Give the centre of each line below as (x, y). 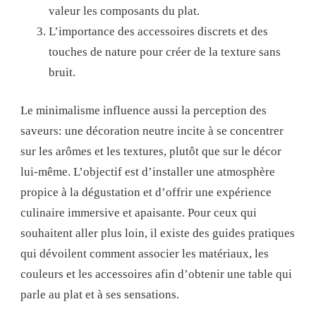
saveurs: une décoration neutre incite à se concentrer (152, 131)
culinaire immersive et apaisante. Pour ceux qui (139, 213)
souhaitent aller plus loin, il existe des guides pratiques (158, 233)
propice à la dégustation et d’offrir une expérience (146, 193)
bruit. (62, 72)
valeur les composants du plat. (124, 11)
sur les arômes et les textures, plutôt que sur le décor (151, 152)
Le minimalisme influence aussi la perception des (144, 111)
